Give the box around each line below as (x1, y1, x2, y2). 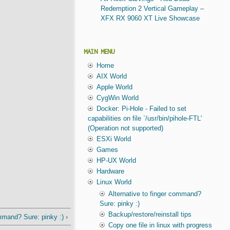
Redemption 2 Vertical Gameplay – (100, 4, 204, 12)
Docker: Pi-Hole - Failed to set (96, 105, 186, 113)
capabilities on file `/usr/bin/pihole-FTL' (87, 114, 202, 123)
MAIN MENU (84, 48, 114, 56)
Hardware (96, 167, 124, 176)
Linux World (96, 178, 131, 186)
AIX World (96, 72, 127, 81)
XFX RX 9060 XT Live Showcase (100, 14, 200, 22)
